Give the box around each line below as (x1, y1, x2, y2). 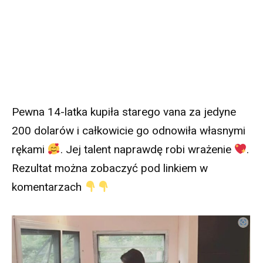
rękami (12, 143, 48, 157)
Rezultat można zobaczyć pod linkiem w (12, 161, 208, 176)
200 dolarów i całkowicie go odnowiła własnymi (12, 124, 245, 138)
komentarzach (12, 180, 85, 194)
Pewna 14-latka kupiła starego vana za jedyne (12, 105, 236, 119)
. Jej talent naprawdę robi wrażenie (60, 143, 234, 157)
